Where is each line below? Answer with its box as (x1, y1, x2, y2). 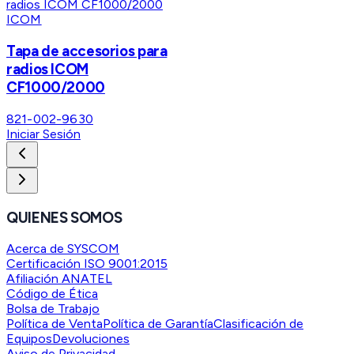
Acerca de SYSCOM (6, 241, 119, 257)
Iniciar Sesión (6, 126, 81, 141)
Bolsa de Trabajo (6, 301, 100, 317)
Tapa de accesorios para (6, 42, 168, 61)
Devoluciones (52, 331, 130, 347)
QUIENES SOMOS (6, 208, 122, 227)
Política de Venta (6, 316, 103, 332)
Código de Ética (6, 286, 98, 302)
